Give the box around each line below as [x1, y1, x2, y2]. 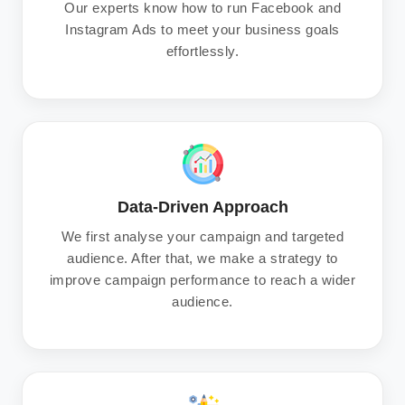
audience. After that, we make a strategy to [67, 250, 338, 267]
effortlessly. [165, 43, 240, 60]
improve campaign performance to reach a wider [49, 272, 356, 288]
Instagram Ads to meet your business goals [65, 22, 340, 38]
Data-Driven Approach [117, 198, 288, 217]
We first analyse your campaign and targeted [61, 229, 344, 245]
